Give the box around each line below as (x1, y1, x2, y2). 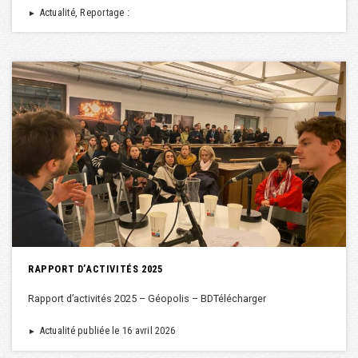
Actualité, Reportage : (36, 6, 129, 18)
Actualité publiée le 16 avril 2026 (36, 324, 175, 336)
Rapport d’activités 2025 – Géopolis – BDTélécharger (28, 292, 266, 304)
